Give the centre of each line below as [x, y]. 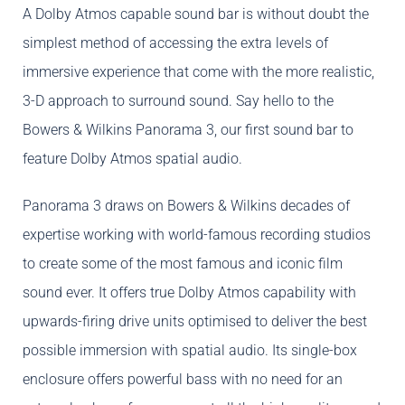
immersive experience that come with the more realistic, [198, 72]
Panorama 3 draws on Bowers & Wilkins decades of [186, 206]
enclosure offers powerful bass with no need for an [183, 380]
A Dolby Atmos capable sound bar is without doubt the [196, 14]
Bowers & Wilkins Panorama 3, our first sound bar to [188, 130]
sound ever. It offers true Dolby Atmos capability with [189, 293]
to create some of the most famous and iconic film [183, 264]
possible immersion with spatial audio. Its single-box [190, 351]
